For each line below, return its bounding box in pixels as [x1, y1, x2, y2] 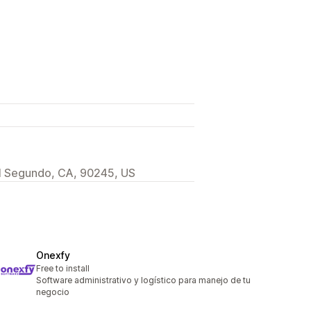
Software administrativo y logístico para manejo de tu [36, 274, 251, 285]
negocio [36, 286, 69, 297]
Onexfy [36, 249, 70, 261]
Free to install [36, 262, 90, 274]
